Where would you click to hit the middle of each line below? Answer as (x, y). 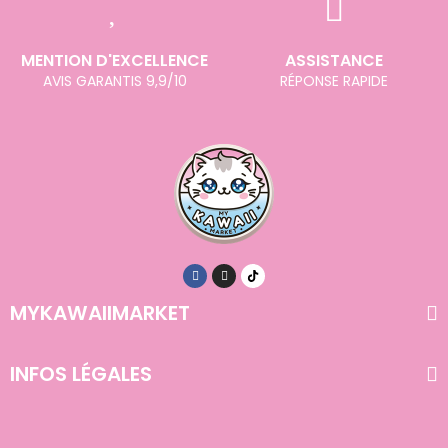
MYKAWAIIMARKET (100, 313)
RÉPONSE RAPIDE (333, 80)
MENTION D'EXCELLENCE (114, 60)
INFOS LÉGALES (81, 374)
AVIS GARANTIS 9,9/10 (114, 80)
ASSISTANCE (333, 60)
